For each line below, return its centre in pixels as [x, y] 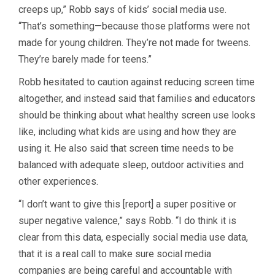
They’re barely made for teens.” [85, 59]
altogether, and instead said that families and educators [137, 98]
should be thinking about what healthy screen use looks [137, 115]
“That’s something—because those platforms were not [134, 26]
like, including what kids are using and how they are [127, 131]
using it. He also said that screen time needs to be [126, 148]
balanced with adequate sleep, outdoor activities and [131, 165]
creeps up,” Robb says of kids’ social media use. [122, 9]
